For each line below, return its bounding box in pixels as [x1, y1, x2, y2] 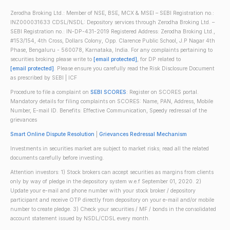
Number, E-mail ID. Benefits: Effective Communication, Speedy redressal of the [10, 107, 207, 114]
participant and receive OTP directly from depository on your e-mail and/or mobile [10, 197, 214, 203]
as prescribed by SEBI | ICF [10, 74, 77, 81]
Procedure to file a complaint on [10, 89, 90, 95]
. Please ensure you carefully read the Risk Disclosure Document [54, 65, 215, 72]
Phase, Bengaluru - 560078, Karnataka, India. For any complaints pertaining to [10, 47, 213, 53]
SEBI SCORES [90, 89, 126, 95]
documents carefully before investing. [10, 155, 104, 161]
